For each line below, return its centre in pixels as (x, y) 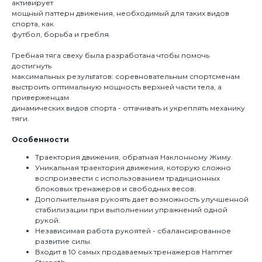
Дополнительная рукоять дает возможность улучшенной (142, 199)
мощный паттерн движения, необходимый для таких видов (120, 13)
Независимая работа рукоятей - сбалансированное (133, 231)
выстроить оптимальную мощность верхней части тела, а (117, 87)
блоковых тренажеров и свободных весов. (116, 189)
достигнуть (32, 66)
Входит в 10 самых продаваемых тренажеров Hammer (134, 252)
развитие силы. (63, 241)
